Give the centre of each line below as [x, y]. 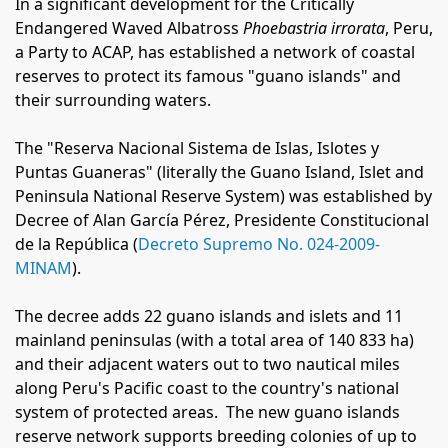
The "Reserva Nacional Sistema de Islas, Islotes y [197, 148]
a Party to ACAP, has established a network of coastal [215, 52]
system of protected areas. [118, 412]
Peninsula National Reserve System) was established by [223, 196]
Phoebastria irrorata [314, 28]
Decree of [54, 220]
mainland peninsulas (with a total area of [171, 340]
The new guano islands [313, 412]
